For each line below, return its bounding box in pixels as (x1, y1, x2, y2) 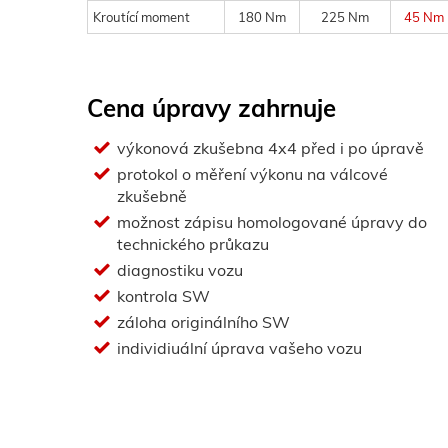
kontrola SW (117, 286, 210, 306)
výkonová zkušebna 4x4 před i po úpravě (117, 138, 424, 158)
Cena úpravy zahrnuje (87, 93, 336, 123)
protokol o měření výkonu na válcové (117, 164, 388, 184)
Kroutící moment (93, 9, 190, 25)
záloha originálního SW (117, 312, 290, 332)
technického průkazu (117, 234, 269, 254)
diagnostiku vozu (117, 260, 243, 280)
